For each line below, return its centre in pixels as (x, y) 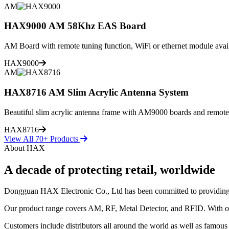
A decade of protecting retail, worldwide (110, 169)
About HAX (25, 148)
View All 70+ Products (42, 139)
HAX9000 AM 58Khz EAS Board (75, 26)
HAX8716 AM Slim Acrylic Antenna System (96, 92)
